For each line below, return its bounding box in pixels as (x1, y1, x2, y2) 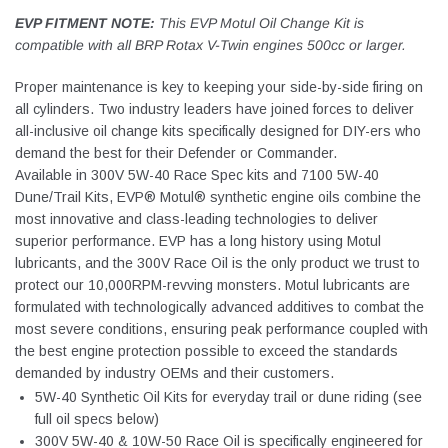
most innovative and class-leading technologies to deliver (15, 211, 378, 227)
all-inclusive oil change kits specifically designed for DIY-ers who (15, 123, 421, 139)
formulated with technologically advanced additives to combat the (15, 299, 424, 315)
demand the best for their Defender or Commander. (15, 145, 337, 161)
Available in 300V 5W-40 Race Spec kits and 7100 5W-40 (15, 167, 379, 183)
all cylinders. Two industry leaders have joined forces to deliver (15, 101, 414, 117)
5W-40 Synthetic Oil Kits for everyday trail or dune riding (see (35, 389, 422, 405)
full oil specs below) (35, 411, 159, 427)
